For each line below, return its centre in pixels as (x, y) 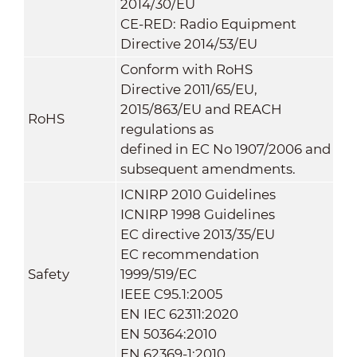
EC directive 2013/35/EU (197, 234)
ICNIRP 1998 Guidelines (197, 214)
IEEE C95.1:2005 (171, 294)
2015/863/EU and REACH (201, 109)
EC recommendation (189, 254)
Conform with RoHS (186, 69)
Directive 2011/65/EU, (188, 89)
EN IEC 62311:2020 (179, 314)
